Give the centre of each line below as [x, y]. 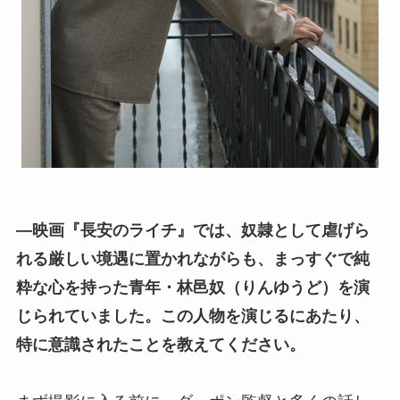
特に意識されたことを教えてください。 [160, 344]
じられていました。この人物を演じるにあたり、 [192, 316]
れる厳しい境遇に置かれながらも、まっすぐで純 [192, 258]
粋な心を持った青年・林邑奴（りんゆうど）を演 [192, 287]
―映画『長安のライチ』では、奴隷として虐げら [192, 230]
